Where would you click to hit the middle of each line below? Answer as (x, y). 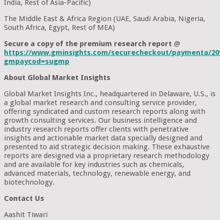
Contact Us (24, 198)
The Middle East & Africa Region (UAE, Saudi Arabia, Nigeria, (105, 18)
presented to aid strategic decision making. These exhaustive (107, 147)
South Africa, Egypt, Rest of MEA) (59, 27)
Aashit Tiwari (26, 214)
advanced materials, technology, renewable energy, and (97, 173)
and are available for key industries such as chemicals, (94, 164)
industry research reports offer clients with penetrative (96, 129)
